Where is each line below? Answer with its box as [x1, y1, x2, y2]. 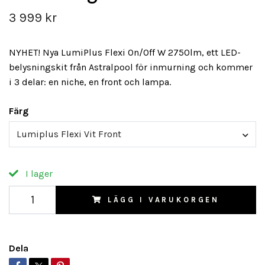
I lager [23, 167, 53, 179]
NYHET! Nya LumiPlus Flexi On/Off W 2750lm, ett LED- [9, 47, 241, 59]
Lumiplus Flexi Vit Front [17, 128, 121, 140]
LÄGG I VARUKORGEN [107, 195, 220, 204]
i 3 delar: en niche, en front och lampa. [9, 76, 171, 88]
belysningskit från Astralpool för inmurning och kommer [9, 62, 253, 73]
